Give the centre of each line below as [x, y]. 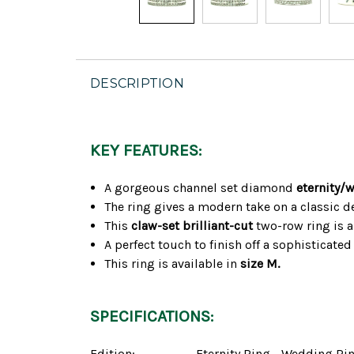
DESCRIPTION [137, 84]
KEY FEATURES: [146, 151]
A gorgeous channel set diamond [201, 188]
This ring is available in [171, 264]
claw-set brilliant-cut [192, 226]
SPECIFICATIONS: [152, 316]
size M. [259, 264]
